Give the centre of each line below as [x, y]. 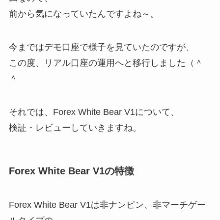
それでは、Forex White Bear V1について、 [94, 112]
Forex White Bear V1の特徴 [71, 171]
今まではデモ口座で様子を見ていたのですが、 [101, 47]
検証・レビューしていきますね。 [75, 127]
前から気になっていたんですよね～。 [84, 14]
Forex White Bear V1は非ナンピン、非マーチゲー [107, 205]
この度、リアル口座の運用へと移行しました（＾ [106, 63]
